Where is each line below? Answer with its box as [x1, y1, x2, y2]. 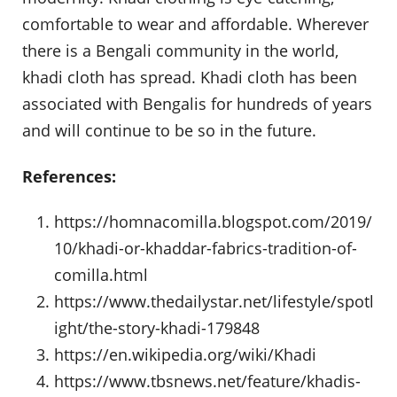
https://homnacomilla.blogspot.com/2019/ [54, 211, 372, 233]
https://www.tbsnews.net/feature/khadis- [54, 370, 361, 393]
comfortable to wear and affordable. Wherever [22, 13, 369, 35]
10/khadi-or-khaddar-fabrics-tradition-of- [54, 237, 357, 260]
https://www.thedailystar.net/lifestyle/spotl [54, 291, 374, 313]
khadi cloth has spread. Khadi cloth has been [22, 66, 357, 89]
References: [22, 165, 116, 187]
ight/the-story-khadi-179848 [54, 317, 260, 339]
